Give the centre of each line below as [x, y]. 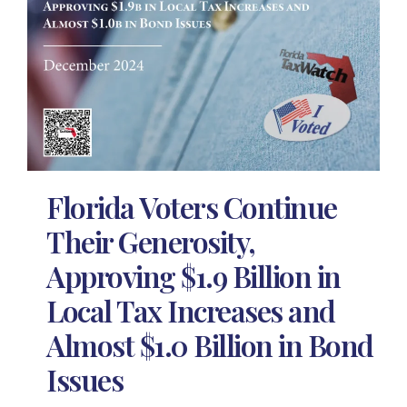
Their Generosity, [151, 242]
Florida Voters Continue [192, 207]
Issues [85, 380]
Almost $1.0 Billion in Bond [210, 345]
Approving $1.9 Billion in [194, 276]
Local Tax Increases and [191, 311]
